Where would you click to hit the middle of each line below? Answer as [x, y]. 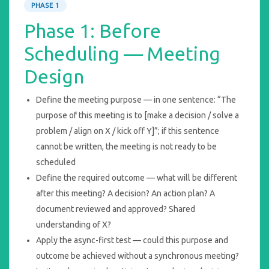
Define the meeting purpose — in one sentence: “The [136, 99]
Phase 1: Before [92, 31]
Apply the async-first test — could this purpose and [132, 240]
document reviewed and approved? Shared [116, 209]
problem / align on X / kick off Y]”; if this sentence [128, 131]
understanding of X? [74, 224]
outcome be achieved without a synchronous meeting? [138, 255]
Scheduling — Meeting [122, 54]
